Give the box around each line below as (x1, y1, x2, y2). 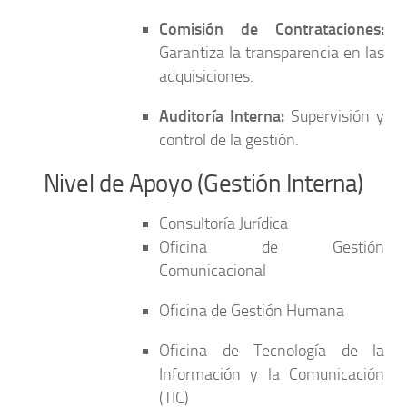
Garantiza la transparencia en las (159, 43, 384, 64)
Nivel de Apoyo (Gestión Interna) (43, 169, 364, 199)
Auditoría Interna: (159, 106, 284, 127)
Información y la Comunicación (159, 364, 384, 385)
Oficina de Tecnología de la (159, 341, 384, 362)
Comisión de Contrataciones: (159, 19, 384, 40)
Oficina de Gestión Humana (159, 301, 344, 322)
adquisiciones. (159, 66, 253, 87)
